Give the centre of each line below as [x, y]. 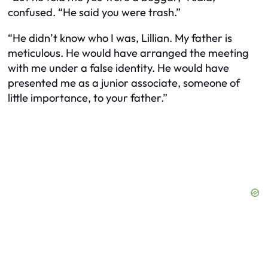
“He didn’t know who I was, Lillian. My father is [120, 38]
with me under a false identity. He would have [118, 68]
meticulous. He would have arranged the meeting [128, 53]
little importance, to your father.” [88, 98]
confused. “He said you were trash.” [94, 12]
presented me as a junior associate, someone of [124, 83]
